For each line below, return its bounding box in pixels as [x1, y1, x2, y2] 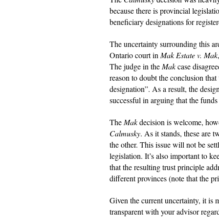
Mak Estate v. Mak [160, 49, 218, 60]
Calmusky [109, 128, 140, 138]
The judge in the [109, 61, 162, 71]
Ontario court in [109, 49, 160, 60]
